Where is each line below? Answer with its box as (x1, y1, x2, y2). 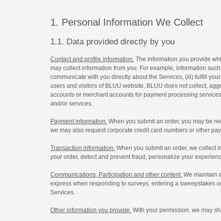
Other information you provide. (50, 206, 131, 214)
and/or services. (50, 100, 93, 107)
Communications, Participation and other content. (50, 171, 182, 178)
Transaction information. (50, 144, 115, 151)
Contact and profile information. (50, 55, 134, 63)
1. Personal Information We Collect (50, 16, 203, 28)
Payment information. (50, 117, 107, 125)
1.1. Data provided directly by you (50, 37, 175, 46)
